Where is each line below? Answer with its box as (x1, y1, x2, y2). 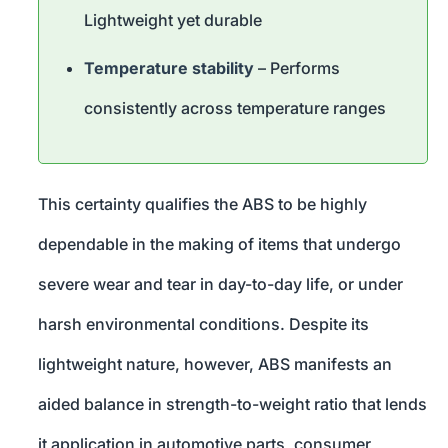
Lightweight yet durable (84, 10, 262, 31)
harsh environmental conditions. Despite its (38, 314, 369, 335)
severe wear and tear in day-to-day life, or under (38, 274, 403, 295)
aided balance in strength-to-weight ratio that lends (38, 394, 427, 415)
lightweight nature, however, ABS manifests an (38, 354, 392, 375)
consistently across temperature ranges (84, 98, 386, 119)
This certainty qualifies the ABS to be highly (38, 194, 367, 215)
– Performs (254, 58, 340, 79)
